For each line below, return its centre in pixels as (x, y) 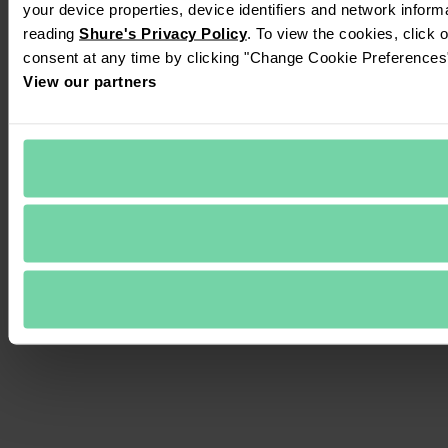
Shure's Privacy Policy (163, 32)
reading (51, 32)
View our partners (90, 80)
